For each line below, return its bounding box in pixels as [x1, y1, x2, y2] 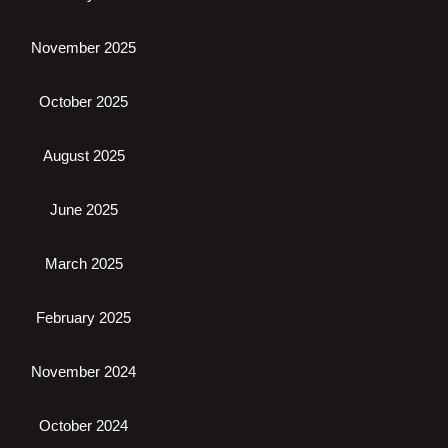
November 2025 [31, 39, 136, 56]
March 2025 [44, 255, 123, 272]
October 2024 [39, 417, 128, 434]
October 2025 [39, 93, 128, 110]
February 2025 [36, 309, 131, 326]
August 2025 [42, 147, 125, 164]
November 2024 [31, 363, 136, 380]
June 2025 [49, 201, 118, 218]
